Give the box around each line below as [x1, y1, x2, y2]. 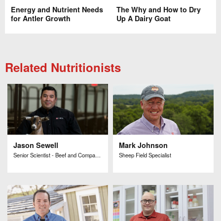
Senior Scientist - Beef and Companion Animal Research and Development [95, 150, 101, 159]
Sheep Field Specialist [119, 150, 172, 159]
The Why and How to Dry [116, 4, 201, 15]
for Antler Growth [10, 13, 71, 24]
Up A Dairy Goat [116, 13, 171, 24]
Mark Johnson [119, 140, 168, 150]
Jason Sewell [13, 140, 58, 150]
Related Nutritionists [5, 58, 121, 75]
